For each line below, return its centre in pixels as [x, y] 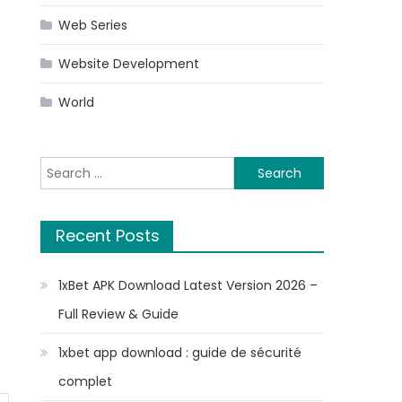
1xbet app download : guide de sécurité [180, 353]
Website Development [129, 64]
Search [62, 167]
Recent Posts [108, 236]
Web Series [93, 25]
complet [86, 381]
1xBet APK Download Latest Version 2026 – [188, 285]
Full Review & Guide [119, 314]
